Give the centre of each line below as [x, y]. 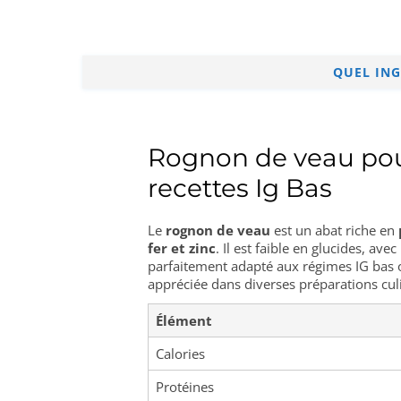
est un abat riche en [334, 230]
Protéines [185, 387]
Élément [184, 320]
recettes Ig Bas [240, 188]
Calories [180, 354]
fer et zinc [182, 248]
